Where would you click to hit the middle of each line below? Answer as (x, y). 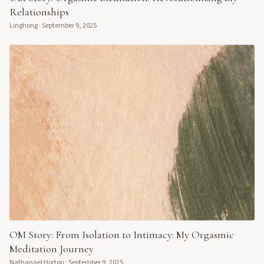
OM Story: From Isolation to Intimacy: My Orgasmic (122, 234)
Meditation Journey (52, 248)
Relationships (39, 12)
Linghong (24, 26)
